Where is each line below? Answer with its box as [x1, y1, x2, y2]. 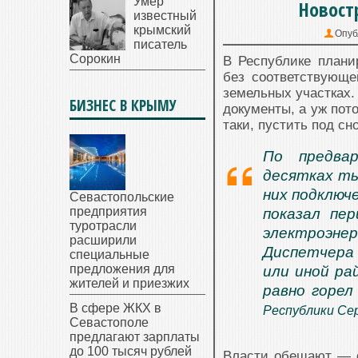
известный [133, 9, 197, 22]
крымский [133, 23, 191, 37]
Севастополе [70, 316, 149, 329]
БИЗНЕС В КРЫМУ [70, 95, 177, 116]
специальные [70, 248, 149, 261]
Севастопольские [70, 190, 174, 204]
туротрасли [70, 219, 137, 233]
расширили [70, 233, 137, 247]
